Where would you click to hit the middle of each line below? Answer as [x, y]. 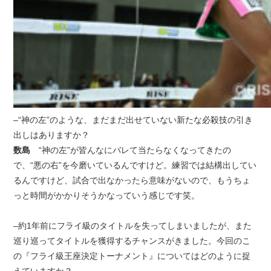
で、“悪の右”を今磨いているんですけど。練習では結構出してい [135, 165]
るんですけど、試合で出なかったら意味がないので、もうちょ [132, 180]
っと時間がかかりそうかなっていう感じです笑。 [107, 195]
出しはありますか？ [52, 135]
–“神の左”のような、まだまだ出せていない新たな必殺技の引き [133, 120]
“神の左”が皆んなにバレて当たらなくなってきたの [131, 150]
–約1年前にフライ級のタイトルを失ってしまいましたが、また [133, 226]
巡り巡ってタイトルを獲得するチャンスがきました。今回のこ [132, 241]
